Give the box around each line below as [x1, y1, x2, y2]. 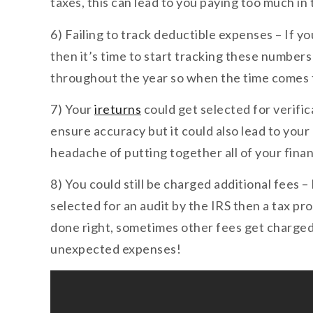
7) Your [50, 101, 94, 117]
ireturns [94, 101, 141, 117]
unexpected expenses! [50, 241, 181, 257]
